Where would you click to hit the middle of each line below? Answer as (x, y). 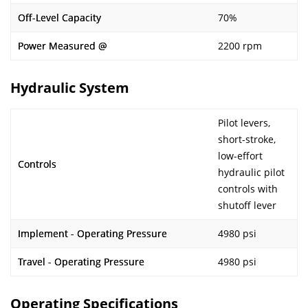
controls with (248, 189)
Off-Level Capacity (59, 18)
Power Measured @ (63, 46)
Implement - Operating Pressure (92, 233)
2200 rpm (240, 46)
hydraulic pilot (251, 172)
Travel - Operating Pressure (81, 262)
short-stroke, (247, 139)
